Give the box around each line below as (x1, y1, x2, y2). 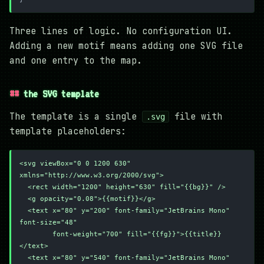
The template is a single (9, 110, 142, 123)
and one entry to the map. (9, 54, 142, 67)
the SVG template (24, 87, 99, 100)
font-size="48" (19, 219, 77, 227)
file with (169, 110, 222, 123)
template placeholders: (9, 125, 126, 137)
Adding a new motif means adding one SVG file (9, 39, 243, 52)
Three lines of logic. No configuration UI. (9, 25, 232, 37)
